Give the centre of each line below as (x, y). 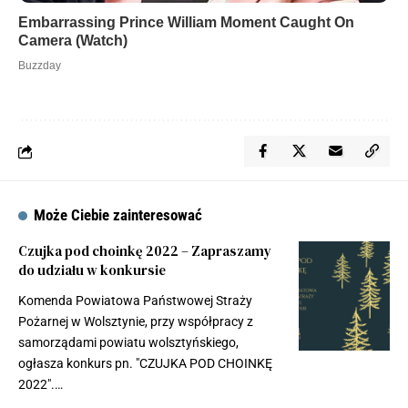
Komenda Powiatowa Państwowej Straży (135, 301)
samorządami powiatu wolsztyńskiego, (128, 343)
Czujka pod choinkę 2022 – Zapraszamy (145, 251)
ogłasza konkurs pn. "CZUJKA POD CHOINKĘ (145, 364)
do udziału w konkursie (92, 270)
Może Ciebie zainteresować (118, 215)
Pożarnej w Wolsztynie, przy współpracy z (136, 322)
